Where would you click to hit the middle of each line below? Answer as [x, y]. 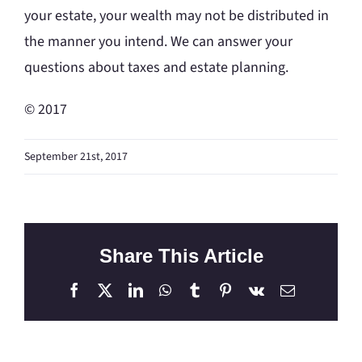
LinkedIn [169, 290]
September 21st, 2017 [76, 157]
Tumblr [223, 290]
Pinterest [257, 290]
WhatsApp [202, 290]
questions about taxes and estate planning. [156, 68]
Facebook [109, 290]
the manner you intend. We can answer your [158, 42]
